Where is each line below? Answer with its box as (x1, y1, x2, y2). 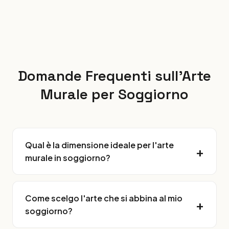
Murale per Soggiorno (40, 85, 189, 103)
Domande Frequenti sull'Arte (18, 66, 211, 85)
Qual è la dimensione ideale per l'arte (25, 140, 174, 150)
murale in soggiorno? (25, 152, 110, 163)
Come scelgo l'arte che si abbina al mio (25, 193, 182, 203)
